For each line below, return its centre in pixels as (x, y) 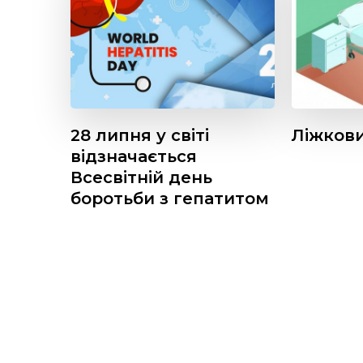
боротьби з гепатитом (170, 198)
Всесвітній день (141, 177)
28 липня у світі (140, 135)
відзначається (134, 156)
